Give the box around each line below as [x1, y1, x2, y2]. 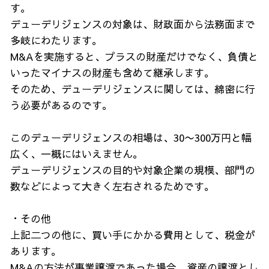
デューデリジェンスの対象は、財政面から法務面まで [10, 17, 255, 31]
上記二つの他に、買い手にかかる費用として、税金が [10, 228, 255, 242]
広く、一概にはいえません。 [10, 147, 143, 161]
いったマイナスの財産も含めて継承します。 [10, 65, 214, 80]
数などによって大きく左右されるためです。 [10, 179, 214, 193]
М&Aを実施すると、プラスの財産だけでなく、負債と [10, 49, 258, 64]
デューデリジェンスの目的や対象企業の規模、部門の [10, 163, 255, 177]
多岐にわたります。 [10, 33, 102, 47]
